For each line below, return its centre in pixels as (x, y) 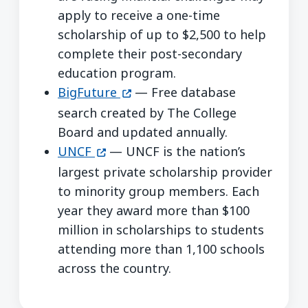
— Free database (183, 92)
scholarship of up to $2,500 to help (162, 34)
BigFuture (87, 92)
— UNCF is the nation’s (175, 151)
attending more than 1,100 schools (161, 249)
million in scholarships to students (161, 229)
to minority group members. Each (158, 191)
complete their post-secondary (150, 53)
